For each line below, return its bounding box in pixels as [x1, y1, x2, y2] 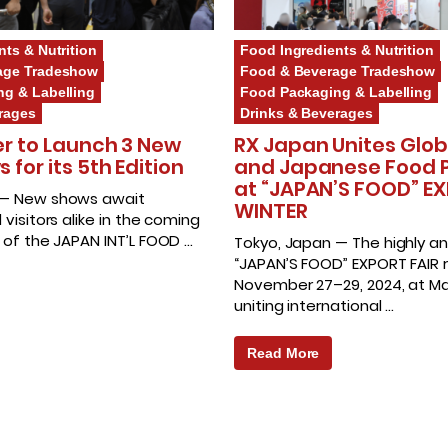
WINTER [234, 197, 308, 226]
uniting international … [234, 295, 395, 317]
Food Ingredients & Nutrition [240, 42, 435, 59]
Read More [247, 345, 320, 362]
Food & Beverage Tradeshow [240, 63, 436, 80]
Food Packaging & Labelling [240, 84, 433, 101]
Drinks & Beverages [240, 105, 373, 122]
